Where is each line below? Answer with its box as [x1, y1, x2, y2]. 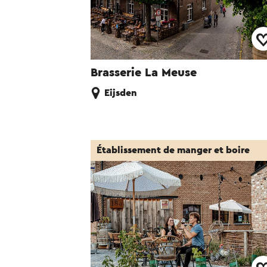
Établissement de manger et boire [97, 145, 250, 156]
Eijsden [104, 88, 137, 98]
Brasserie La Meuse [91, 67, 197, 79]
